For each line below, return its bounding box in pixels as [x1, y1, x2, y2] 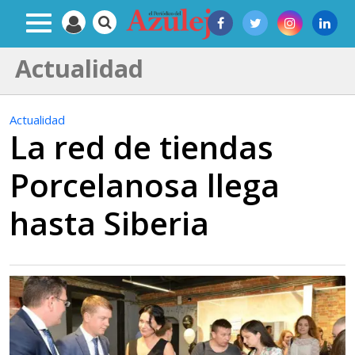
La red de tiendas [10, 125, 273, 169]
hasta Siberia [10, 201, 209, 245]
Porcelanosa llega [10, 163, 280, 207]
